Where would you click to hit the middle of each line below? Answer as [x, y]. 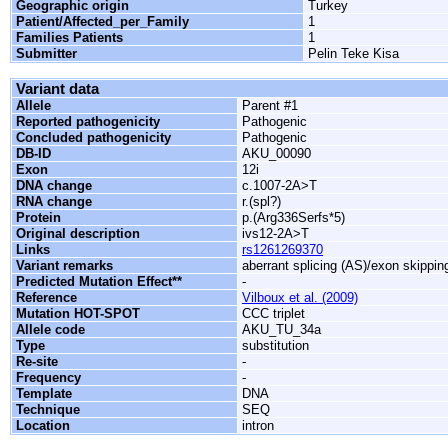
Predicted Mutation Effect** [99, 281]
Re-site [37, 361]
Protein [38, 217]
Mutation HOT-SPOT [78, 313]
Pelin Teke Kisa [353, 53]
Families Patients [69, 37]
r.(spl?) [261, 201]
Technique [48, 409]
